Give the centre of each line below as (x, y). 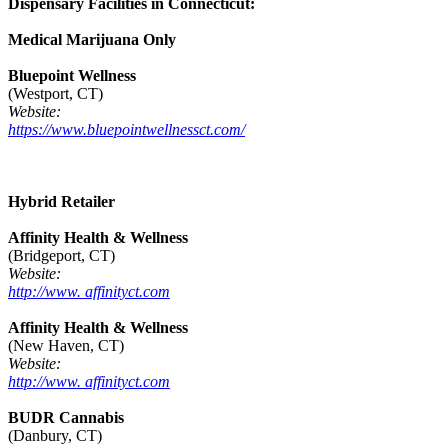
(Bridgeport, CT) (61, 256)
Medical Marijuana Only (92, 40)
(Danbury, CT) (55, 436)
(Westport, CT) (55, 94)
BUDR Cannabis (66, 418)
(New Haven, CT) (66, 346)
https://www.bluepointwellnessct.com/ (126, 130)
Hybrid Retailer (61, 202)
